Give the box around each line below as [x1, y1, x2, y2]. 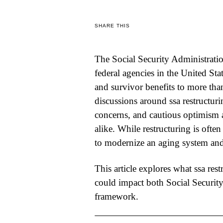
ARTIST [3, 137, 28, 145]
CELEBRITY [3, 54, 39, 62]
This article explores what [94, 163, 194, 174]
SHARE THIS [94, 23, 130, 29]
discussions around [94, 95, 169, 106]
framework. [94, 191, 138, 202]
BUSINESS [3, 31, 36, 39]
